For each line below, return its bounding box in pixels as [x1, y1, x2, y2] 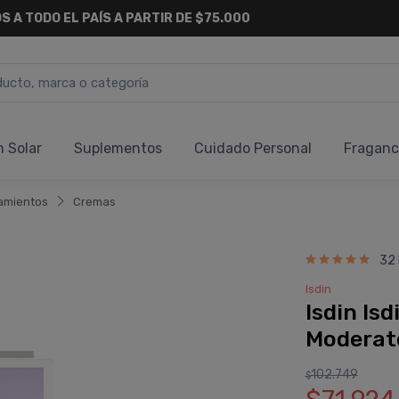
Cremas [73, 195, 116, 208]
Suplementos [74, 140, 162, 157]
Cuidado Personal [194, 140, 312, 157]
